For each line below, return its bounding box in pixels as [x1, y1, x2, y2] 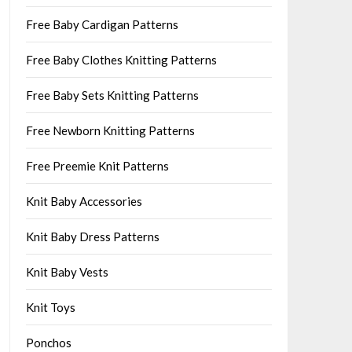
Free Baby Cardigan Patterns [25, 17, 178, 31]
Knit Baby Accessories [25, 194, 142, 208]
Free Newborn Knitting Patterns [25, 123, 195, 137]
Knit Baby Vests [25, 265, 108, 279]
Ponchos [25, 335, 71, 350]
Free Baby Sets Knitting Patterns [25, 88, 199, 102]
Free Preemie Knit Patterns [25, 159, 169, 173]
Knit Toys [25, 300, 75, 314]
